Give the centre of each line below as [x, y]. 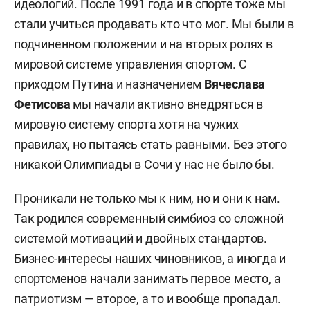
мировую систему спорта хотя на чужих [126, 124]
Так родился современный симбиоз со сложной [149, 218]
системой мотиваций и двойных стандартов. [140, 238]
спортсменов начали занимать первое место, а [147, 279]
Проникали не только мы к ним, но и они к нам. [147, 198]
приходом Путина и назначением [108, 84]
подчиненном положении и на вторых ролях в [143, 44]
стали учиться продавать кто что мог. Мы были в [154, 24]
